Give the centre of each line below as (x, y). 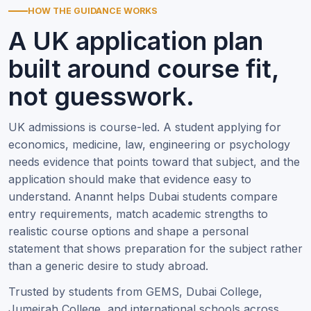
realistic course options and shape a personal (128, 231)
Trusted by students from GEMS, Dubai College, (135, 292)
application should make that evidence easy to (130, 179)
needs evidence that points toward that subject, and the (154, 162)
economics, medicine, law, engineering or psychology (149, 144)
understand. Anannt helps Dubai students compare (143, 196)
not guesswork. (101, 96)
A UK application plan (136, 41)
